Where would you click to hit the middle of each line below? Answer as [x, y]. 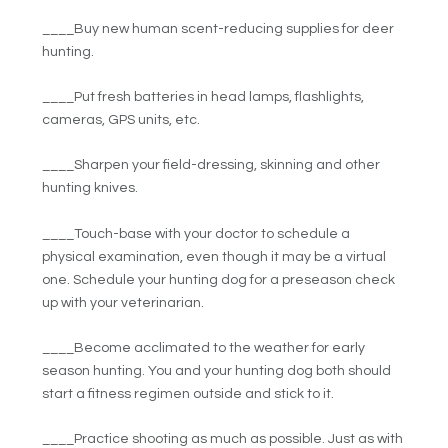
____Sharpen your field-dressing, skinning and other [211, 165]
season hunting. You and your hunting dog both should [217, 371]
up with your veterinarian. [123, 302]
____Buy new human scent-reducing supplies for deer [218, 28]
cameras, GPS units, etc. [121, 119]
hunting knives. [90, 188]
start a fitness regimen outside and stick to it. [188, 394]
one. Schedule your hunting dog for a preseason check [219, 279]
